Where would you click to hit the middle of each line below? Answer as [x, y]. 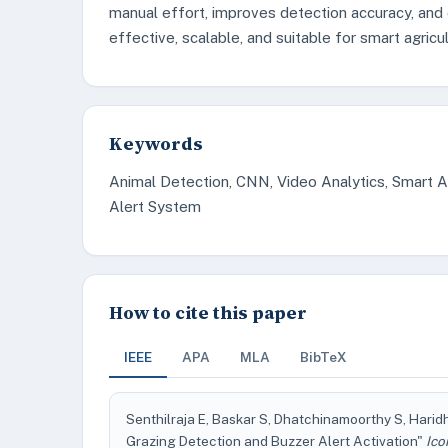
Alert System [155, 206]
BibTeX [323, 357]
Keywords [156, 143]
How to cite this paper [208, 312]
